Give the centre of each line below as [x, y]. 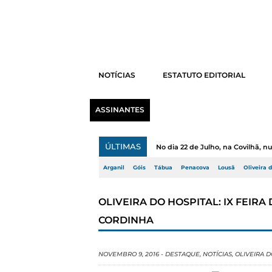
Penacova [195, 168]
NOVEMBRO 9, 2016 [129, 254]
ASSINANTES [120, 110]
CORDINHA [126, 220]
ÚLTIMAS [123, 146]
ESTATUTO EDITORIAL [204, 75]
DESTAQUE [182, 254]
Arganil [114, 168]
